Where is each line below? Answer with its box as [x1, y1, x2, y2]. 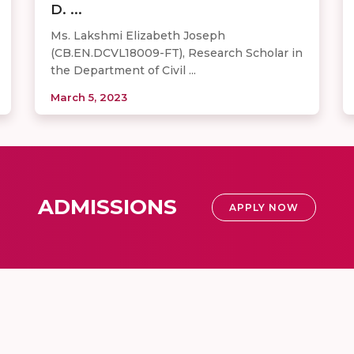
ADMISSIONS [38, 194, 177, 220]
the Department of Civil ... [51, 63, 196, 78]
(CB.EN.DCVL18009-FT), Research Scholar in [51, 46, 303, 61]
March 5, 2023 [51, 91, 127, 104]
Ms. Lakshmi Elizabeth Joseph [51, 28, 225, 43]
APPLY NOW [229, 201, 299, 214]
